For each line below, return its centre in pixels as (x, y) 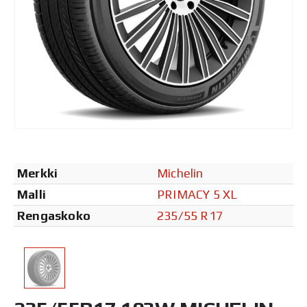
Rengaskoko (54, 216)
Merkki (38, 173)
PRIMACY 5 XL (197, 194)
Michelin (180, 173)
